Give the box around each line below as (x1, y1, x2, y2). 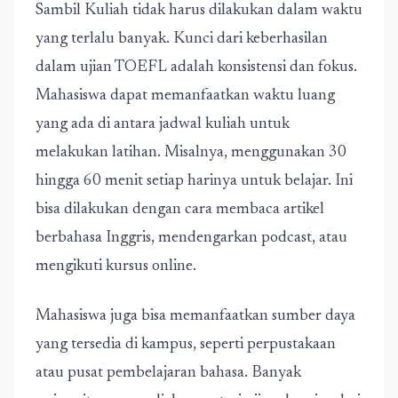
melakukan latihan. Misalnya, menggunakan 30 (36, 145, 346, 161)
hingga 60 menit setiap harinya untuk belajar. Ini (36, 173, 353, 189)
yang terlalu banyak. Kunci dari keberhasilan (36, 31, 328, 47)
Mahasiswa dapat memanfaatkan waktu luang (36, 88, 335, 104)
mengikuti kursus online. (36, 259, 196, 275)
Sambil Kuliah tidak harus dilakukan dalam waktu (36, 3, 362, 19)
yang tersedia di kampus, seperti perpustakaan (36, 337, 336, 353)
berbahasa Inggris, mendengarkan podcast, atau (36, 230, 347, 246)
